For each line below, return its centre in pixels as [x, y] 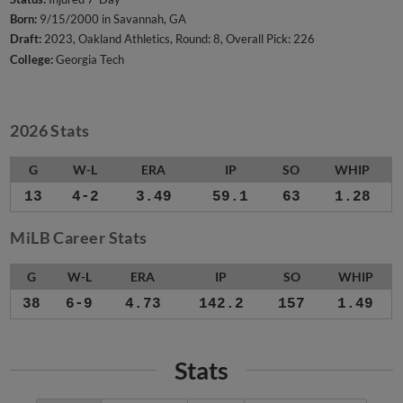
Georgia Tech [89, 59]
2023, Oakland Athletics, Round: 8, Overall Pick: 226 [179, 39]
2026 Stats [50, 131]
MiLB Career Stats [79, 238]
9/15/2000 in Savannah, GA [112, 19]
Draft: [26, 39]
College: [32, 59]
